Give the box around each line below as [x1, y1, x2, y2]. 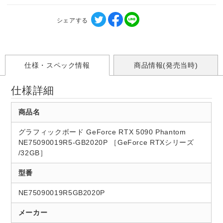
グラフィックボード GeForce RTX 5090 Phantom [18, 127, 186, 136]
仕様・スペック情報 [24, 61, 90, 69]
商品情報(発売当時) [133, 61, 198, 69]
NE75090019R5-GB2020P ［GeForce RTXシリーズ [18, 138, 194, 146]
